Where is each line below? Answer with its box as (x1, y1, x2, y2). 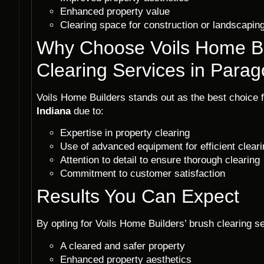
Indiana (37, 105, 71, 117)
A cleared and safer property (60, 240, 185, 252)
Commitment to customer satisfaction (60, 168, 225, 180)
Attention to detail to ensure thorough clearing (60, 154, 260, 166)
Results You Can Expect (37, 186, 239, 207)
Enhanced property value (60, 5, 170, 17)
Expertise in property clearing (60, 127, 190, 139)
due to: (71, 105, 104, 117)
